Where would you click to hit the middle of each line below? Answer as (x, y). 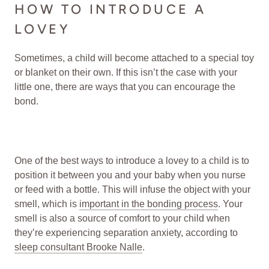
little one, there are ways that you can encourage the (125, 86)
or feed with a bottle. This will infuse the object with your (132, 189)
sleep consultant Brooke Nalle (78, 247)
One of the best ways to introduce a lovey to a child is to (132, 160)
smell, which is (47, 204)
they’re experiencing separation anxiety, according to (126, 232)
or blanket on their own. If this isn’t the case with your (126, 72)
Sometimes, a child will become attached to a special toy (134, 58)
